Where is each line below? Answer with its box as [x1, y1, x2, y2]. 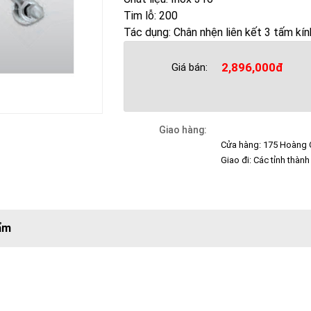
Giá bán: [171, 61, 208, 74]
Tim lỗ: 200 [124, 9, 178, 22]
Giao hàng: [159, 124, 208, 135]
